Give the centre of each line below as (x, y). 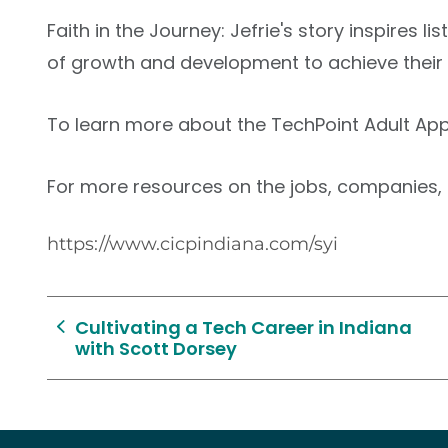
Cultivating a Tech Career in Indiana (243, 327)
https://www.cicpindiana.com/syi (192, 244)
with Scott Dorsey (155, 348)
